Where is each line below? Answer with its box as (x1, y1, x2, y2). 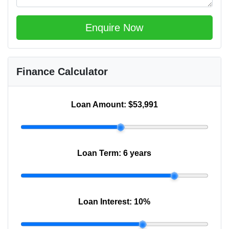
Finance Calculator (16, 66, 108, 78)
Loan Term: (77, 149, 124, 158)
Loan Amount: (71, 100, 128, 109)
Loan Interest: (78, 197, 134, 207)
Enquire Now (85, 22, 144, 34)
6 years (123, 149, 152, 158)
